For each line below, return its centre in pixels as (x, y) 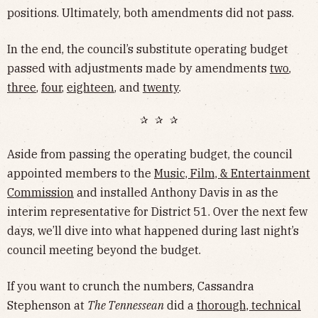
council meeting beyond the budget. (104, 250)
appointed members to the (81, 173)
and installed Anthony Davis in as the (176, 192)
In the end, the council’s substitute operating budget (148, 49)
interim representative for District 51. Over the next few (157, 211)
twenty (161, 87)
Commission (40, 192)
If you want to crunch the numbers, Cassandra (131, 286)
